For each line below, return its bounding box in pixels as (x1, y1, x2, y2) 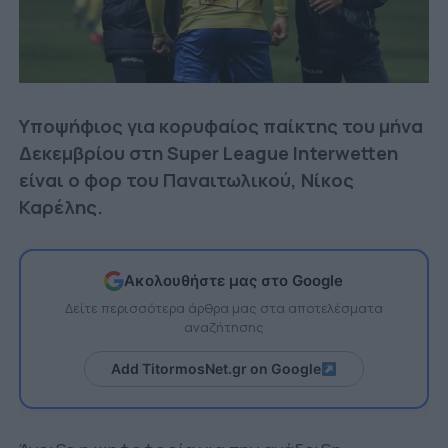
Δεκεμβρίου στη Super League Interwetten (18, 139, 398, 166)
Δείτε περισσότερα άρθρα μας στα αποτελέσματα (64, 298, 383, 317)
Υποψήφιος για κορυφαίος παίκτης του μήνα (18, 112, 423, 139)
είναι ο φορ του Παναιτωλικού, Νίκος (18, 166, 354, 193)
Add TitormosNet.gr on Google (111, 359, 322, 377)
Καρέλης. (18, 193, 103, 220)
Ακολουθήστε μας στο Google (124, 271, 344, 291)
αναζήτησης (183, 317, 264, 336)
